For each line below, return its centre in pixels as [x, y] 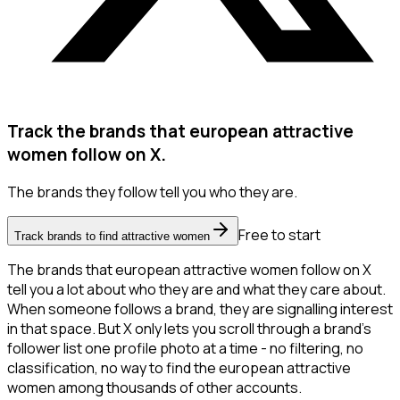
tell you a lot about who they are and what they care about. [196, 290]
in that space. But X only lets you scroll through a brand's [189, 329]
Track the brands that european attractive [180, 131]
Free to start [279, 235]
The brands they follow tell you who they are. [152, 192]
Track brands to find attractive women [112, 237]
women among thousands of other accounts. [154, 388]
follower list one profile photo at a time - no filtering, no [185, 349]
